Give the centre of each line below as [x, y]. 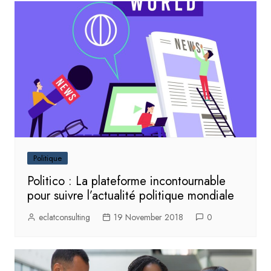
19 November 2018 [148, 217]
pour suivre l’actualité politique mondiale [130, 195]
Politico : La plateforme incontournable [126, 181]
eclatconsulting [64, 217]
